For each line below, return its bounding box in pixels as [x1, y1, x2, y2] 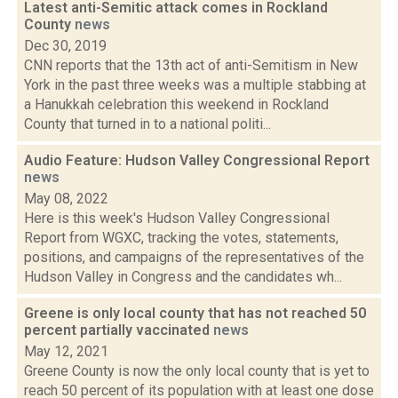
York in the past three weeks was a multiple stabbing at [24, 76, 366, 93]
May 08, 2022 [24, 190, 108, 207]
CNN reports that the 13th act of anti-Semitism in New [24, 57, 358, 74]
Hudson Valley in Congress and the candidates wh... [24, 268, 342, 285]
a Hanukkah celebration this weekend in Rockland [24, 96, 329, 113]
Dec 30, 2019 [24, 37, 107, 54]
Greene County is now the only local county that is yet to [24, 362, 370, 379]
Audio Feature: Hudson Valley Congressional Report [24, 152, 370, 169]
